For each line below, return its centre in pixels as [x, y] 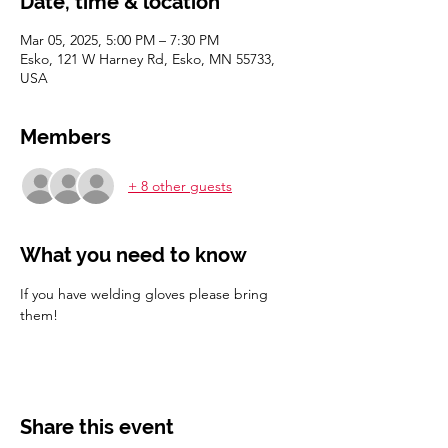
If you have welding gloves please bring [146, 294]
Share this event [97, 427]
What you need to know [133, 255]
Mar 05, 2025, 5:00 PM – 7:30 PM [119, 40]
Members [65, 137]
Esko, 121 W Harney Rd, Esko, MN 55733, [147, 59]
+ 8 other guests [180, 185]
